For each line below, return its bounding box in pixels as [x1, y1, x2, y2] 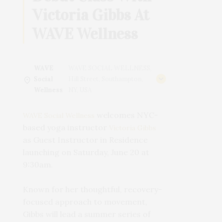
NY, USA [68, 86, 92, 94]
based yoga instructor [23, 122, 110, 133]
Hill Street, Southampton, [68, 75, 143, 83]
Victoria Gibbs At [32, 5, 150, 25]
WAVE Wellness [32, 24, 138, 44]
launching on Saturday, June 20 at [23, 147, 150, 158]
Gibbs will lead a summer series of [23, 209, 151, 220]
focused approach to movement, [23, 197, 148, 207]
